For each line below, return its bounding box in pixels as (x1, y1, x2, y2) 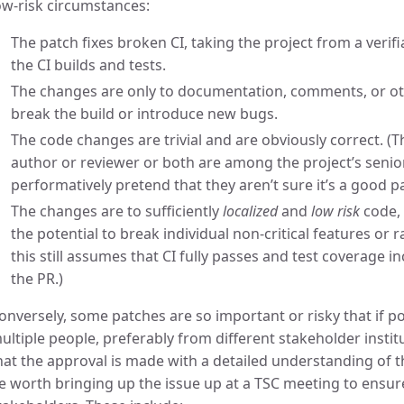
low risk (311, 201, 360, 221)
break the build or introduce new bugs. (11, 104, 278, 124)
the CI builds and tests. (11, 55, 166, 75)
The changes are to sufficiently (11, 201, 223, 221)
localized (223, 201, 278, 221)
